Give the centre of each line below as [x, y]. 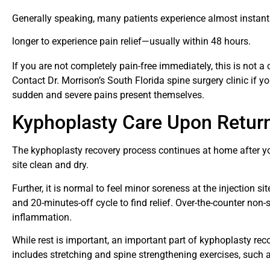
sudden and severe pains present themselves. [108, 95]
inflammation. [42, 217]
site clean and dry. [50, 165]
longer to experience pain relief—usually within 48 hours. [131, 42]
